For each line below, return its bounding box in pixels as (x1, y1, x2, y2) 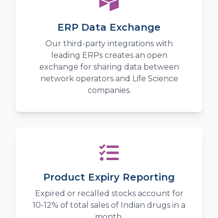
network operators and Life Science (40, 74, 178, 84)
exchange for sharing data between (39, 62, 179, 72)
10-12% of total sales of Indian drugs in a (33, 200, 185, 210)
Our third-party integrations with (45, 39, 173, 49)
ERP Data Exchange (57, 21, 161, 34)
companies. (87, 86, 131, 95)
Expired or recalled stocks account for (35, 189, 183, 199)
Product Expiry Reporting (43, 171, 175, 183)
